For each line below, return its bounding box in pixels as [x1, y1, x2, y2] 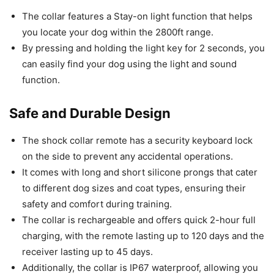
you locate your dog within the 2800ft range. [22, 26, 213, 38]
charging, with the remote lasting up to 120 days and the [22, 229, 264, 242]
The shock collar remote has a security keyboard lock [22, 134, 253, 146]
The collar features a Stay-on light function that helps [22, 10, 253, 22]
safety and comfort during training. [22, 198, 172, 210]
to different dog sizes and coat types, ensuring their [22, 182, 246, 194]
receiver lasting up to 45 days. [22, 245, 153, 257]
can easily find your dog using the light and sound [22, 57, 237, 70]
